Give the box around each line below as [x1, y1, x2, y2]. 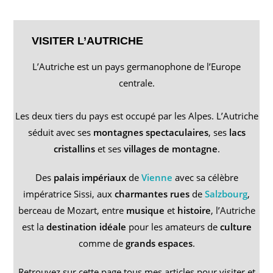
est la [21, 220, 46, 233]
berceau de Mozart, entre [18, 204, 126, 216]
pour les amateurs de [126, 220, 220, 233]
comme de [78, 236, 126, 249]
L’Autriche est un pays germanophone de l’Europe [32, 60, 241, 73]
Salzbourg [205, 187, 247, 200]
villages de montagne [123, 142, 218, 155]
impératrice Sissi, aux [23, 187, 115, 200]
